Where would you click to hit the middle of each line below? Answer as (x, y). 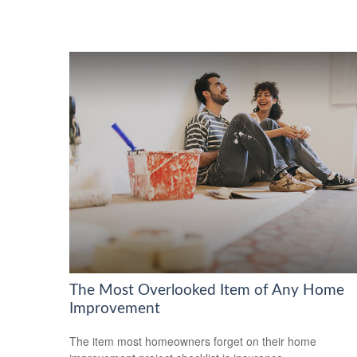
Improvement (115, 309)
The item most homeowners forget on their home (193, 341)
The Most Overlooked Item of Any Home (207, 291)
